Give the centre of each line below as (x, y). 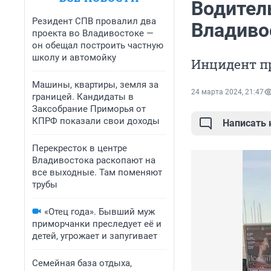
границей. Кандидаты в (83, 97)
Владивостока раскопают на (94, 160)
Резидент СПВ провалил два (94, 21)
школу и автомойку (74, 57)
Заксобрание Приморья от (89, 109)
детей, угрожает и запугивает (95, 236)
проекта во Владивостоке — (93, 33)
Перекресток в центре (80, 148)
